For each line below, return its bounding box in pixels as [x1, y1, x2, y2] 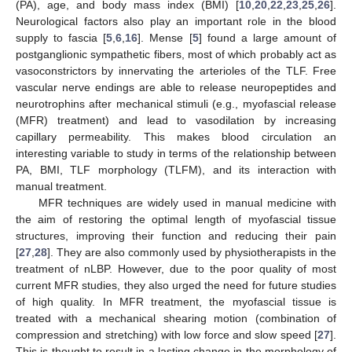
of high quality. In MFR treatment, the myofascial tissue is [16, 295, 336, 308]
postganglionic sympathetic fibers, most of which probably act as [16, 47, 336, 60]
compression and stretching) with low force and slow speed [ [16, 328, 317, 341]
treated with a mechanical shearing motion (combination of [16, 311, 336, 324]
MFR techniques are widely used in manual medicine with [38, 196, 336, 209]
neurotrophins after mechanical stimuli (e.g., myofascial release [16, 97, 336, 110]
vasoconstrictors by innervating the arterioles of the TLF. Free [16, 64, 336, 77]
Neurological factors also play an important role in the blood [16, 14, 336, 27]
